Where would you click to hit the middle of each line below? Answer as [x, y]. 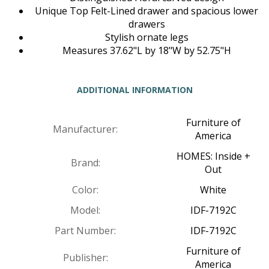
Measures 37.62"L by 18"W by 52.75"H [147, 51]
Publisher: [85, 258]
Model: [85, 210]
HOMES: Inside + [213, 156]
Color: [85, 190]
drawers [147, 24]
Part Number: [85, 231]
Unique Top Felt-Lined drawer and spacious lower [147, 11]
